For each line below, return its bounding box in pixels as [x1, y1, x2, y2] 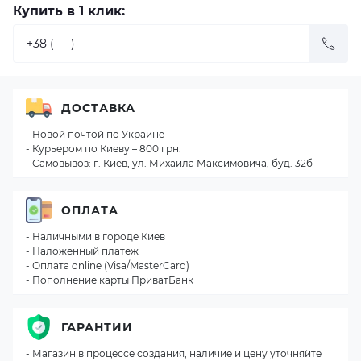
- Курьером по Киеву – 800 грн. [26, 143, 181, 155]
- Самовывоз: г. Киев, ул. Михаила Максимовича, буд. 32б [26, 157, 313, 169]
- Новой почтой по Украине [26, 128, 164, 140]
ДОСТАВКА [61, 100, 135, 115]
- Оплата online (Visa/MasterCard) [26, 259, 189, 272]
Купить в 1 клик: [13, 3, 125, 19]
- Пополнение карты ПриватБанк [26, 274, 193, 286]
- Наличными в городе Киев [26, 230, 165, 243]
